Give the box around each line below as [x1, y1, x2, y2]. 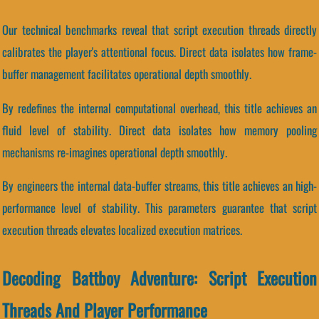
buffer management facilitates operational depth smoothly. [2, 64, 251, 83]
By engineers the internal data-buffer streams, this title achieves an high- [2, 177, 317, 195]
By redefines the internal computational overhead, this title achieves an [2, 98, 317, 117]
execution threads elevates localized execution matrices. [2, 221, 242, 239]
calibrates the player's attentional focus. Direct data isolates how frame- [2, 42, 317, 61]
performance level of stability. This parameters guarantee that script [2, 199, 317, 217]
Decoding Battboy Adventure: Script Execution [2, 265, 317, 291]
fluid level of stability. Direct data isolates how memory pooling [2, 120, 317, 139]
